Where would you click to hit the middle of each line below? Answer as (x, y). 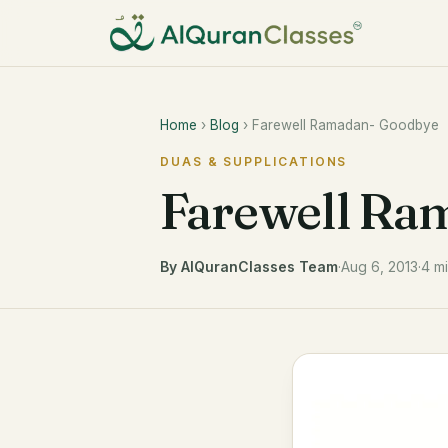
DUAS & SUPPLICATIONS (254, 161)
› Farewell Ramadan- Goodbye (339, 125)
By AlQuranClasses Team (249, 266)
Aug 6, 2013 (379, 266)
